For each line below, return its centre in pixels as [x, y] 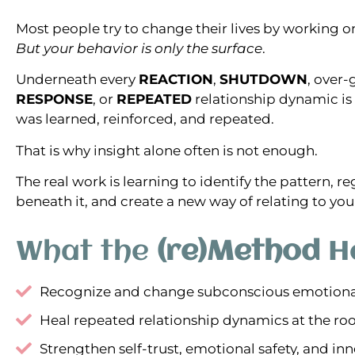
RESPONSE [54, 99]
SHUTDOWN [263, 80]
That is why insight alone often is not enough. [167, 150]
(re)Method [239, 252]
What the [86, 252]
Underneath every [77, 80]
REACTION [176, 80]
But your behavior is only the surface [139, 48]
